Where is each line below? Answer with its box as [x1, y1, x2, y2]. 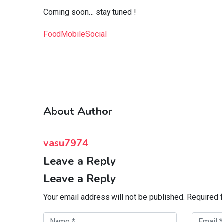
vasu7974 [43, 136, 88, 150]
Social [85, 29, 107, 39]
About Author [43, 104, 112, 119]
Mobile [61, 29, 85, 39]
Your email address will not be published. [43, 192, 185, 202]
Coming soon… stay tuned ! [43, 7, 136, 17]
